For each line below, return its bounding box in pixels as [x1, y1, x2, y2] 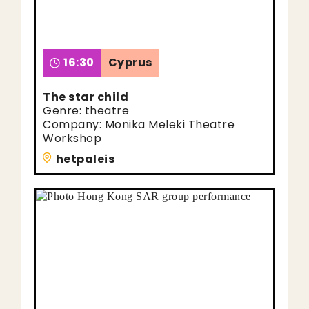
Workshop [43, 130, 101, 146]
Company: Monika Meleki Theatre [43, 117, 235, 132]
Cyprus [108, 54, 152, 70]
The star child [43, 89, 128, 105]
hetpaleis [55, 151, 114, 167]
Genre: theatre [43, 103, 129, 119]
